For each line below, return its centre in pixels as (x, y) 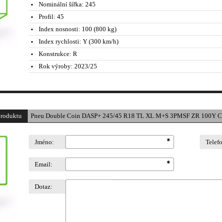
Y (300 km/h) (100, 41)
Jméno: (44, 142)
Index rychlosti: (60, 41)
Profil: (47, 17)
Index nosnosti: (59, 29)
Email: (44, 164)
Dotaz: (44, 187)
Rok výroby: (56, 66)
